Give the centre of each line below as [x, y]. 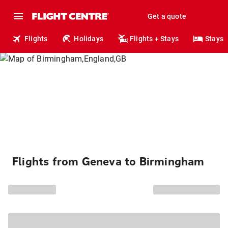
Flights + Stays [154, 39]
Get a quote [167, 16]
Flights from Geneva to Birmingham [108, 162]
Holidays [89, 39]
